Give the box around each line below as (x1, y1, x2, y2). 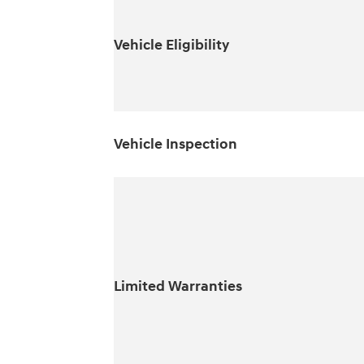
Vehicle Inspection (113, 134, 237, 154)
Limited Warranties (113, 276, 242, 296)
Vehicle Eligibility (113, 35, 229, 54)
